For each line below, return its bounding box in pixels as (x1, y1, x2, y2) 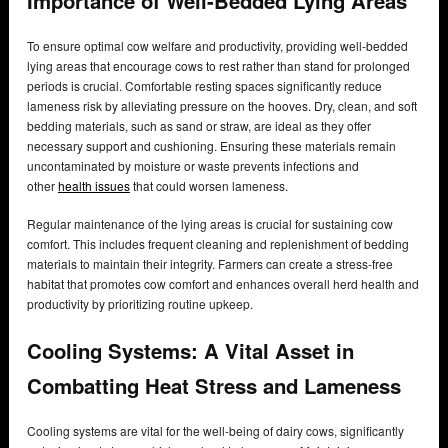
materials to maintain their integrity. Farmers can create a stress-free (27, 255, 393, 273)
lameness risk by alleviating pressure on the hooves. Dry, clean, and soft (27, 97, 417, 115)
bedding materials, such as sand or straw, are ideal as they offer (27, 117, 371, 135)
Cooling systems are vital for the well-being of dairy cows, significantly (27, 421, 404, 439)
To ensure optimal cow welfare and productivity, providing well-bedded (27, 37, 408, 55)
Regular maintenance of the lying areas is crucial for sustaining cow (27, 215, 393, 233)
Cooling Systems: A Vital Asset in (27, 335, 354, 365)
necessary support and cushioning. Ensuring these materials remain (27, 137, 396, 155)
